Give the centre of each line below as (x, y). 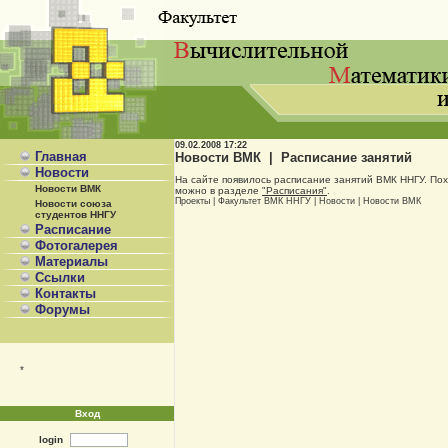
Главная (61, 156)
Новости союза (73, 203)
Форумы (62, 309)
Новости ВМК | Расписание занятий (293, 157)
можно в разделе (218, 190)
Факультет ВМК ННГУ (264, 201)
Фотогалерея (76, 245)
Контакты (65, 293)
